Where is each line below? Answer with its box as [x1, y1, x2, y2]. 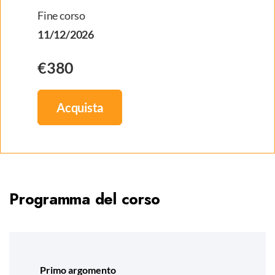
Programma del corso [9, 188, 160, 210]
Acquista [56, 100, 103, 115]
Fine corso [37, 9, 85, 22]
